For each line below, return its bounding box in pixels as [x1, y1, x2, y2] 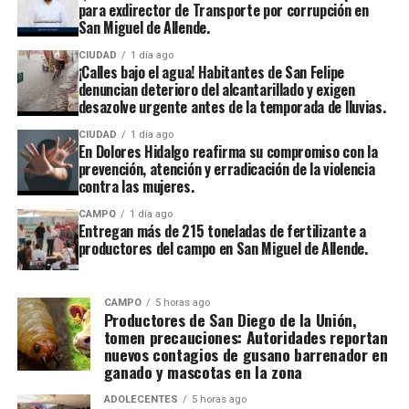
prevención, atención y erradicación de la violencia [78, 157, 375, 180]
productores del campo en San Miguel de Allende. [78, 236, 368, 259]
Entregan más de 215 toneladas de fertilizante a [78, 219, 366, 242]
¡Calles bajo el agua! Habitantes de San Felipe [78, 60, 344, 83]
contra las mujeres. [78, 174, 194, 197]
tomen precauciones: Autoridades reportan [103, 324, 388, 349]
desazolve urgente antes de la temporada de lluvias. [78, 95, 386, 118]
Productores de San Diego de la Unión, [103, 307, 357, 331]
